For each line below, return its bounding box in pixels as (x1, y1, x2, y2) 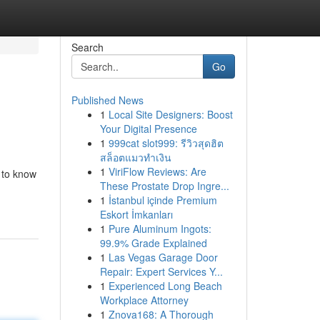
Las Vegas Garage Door (108, 250, 218, 264)
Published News (71, 93, 144, 107)
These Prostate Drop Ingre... (99, 179, 229, 193)
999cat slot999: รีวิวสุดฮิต (108, 136, 224, 150)
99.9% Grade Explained (99, 236, 207, 250)
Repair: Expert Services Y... (99, 264, 223, 279)
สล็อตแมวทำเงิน (99, 150, 171, 164)
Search (71, 40, 104, 54)
